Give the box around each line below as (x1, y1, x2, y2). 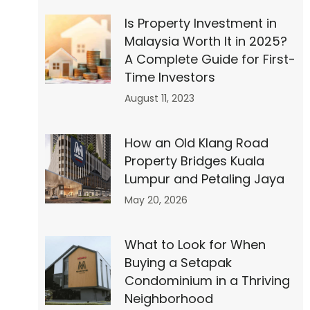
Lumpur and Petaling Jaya (124, 170, 284, 188)
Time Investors (124, 69, 215, 86)
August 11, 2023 (124, 91, 194, 106)
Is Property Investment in (124, 15, 277, 33)
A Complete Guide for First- (124, 51, 295, 69)
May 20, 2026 (124, 193, 188, 208)
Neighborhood (124, 290, 213, 308)
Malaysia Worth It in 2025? (124, 33, 287, 51)
